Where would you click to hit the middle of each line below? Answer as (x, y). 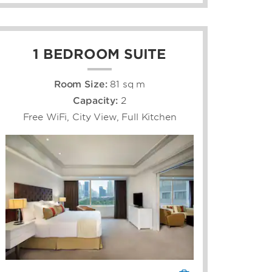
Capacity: (97, 100)
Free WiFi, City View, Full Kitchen (100, 117)
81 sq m (128, 84)
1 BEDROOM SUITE (100, 54)
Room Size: (82, 84)
